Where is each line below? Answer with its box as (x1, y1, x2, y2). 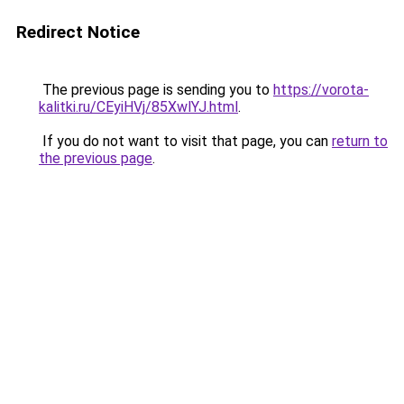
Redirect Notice (16, 22, 140, 42)
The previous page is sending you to (39, 81, 273, 98)
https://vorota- (273, 81, 369, 98)
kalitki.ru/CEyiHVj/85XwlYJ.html (39, 98, 238, 115)
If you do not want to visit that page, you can (39, 133, 332, 150)
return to (332, 133, 388, 150)
